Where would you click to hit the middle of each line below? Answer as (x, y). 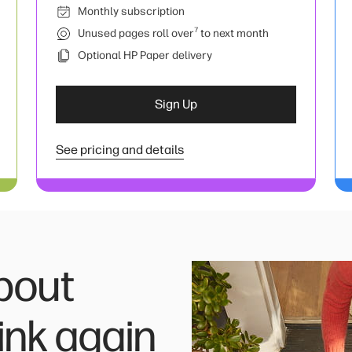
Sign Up (176, 104)
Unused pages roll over (136, 33)
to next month (233, 33)
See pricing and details (120, 150)
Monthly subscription (131, 11)
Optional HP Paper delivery (145, 55)
